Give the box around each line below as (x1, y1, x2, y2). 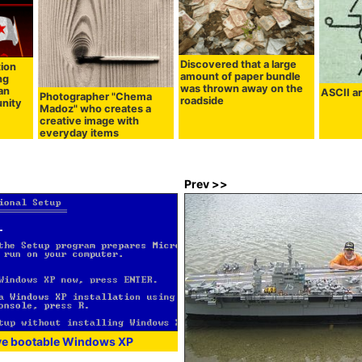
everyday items (40, 126, 120, 139)
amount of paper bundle (180, 69, 301, 82)
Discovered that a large (180, 57, 297, 70)
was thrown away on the (180, 82, 304, 95)
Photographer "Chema (40, 90, 153, 103)
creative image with (40, 114, 140, 127)
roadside (180, 94, 225, 107)
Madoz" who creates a (40, 102, 152, 115)
